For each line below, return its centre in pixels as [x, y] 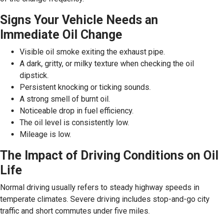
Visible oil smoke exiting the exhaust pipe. [92, 52]
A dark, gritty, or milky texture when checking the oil [107, 63]
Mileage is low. [45, 134]
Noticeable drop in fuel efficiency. [77, 110]
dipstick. [34, 75]
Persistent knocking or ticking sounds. [85, 87]
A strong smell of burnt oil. [65, 99]
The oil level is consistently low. [74, 122]
